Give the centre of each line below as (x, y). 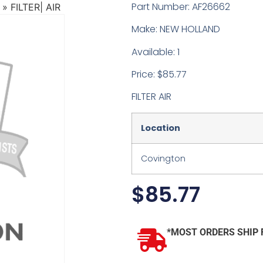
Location (161, 128)
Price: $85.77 (159, 75)
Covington (163, 158)
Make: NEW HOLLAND (176, 29)
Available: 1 (156, 52)
